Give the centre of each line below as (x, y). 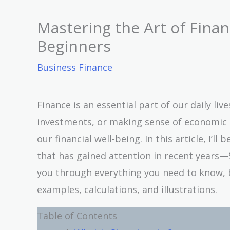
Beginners (74, 46)
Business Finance (75, 67)
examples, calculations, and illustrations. (127, 189)
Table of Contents (77, 215)
